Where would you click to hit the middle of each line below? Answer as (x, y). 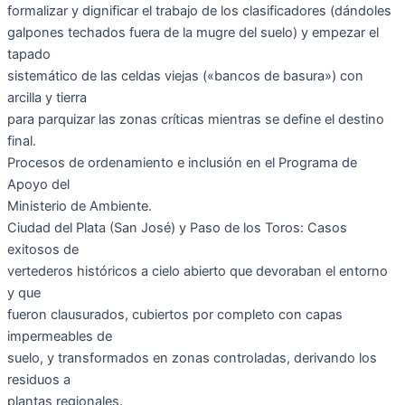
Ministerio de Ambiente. (80, 207)
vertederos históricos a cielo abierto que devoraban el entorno (198, 272)
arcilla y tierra (47, 98)
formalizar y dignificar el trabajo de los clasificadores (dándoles (199, 11)
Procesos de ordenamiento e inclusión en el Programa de (182, 163)
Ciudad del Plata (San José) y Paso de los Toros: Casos (177, 228)
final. (22, 141)
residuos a (39, 380)
